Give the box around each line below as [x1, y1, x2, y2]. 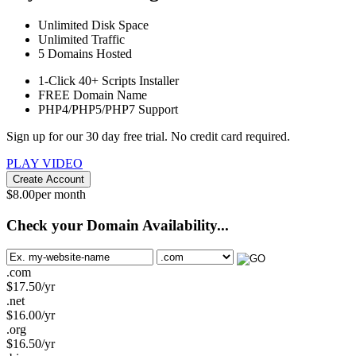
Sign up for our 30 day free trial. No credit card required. [6, 129, 290, 143]
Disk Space [88, 17, 149, 32]
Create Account [13, 172, 84, 185]
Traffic [88, 32, 125, 46]
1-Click [38, 73, 75, 87]
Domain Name [70, 87, 147, 102]
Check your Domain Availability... [6, 216, 229, 234]
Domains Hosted [44, 46, 132, 60]
